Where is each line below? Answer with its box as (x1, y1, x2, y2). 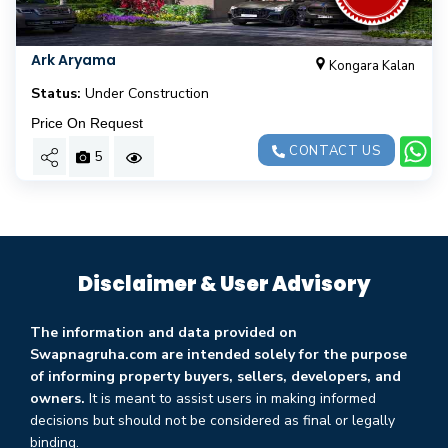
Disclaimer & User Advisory (77, 270, 371, 298)
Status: (31, 84, 81, 103)
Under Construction (85, 84, 209, 103)
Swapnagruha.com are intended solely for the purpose (30, 345, 407, 364)
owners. (30, 389, 85, 408)
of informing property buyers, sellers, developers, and (30, 367, 401, 386)
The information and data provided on (30, 323, 297, 342)
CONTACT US (285, 142, 381, 160)
